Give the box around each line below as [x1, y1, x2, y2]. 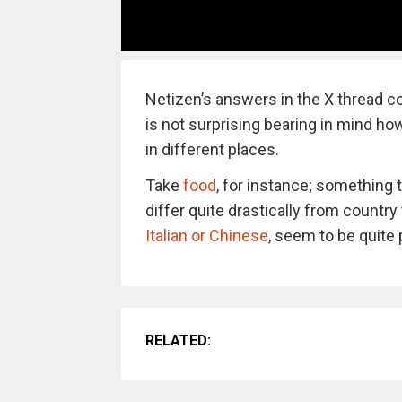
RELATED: [144, 332, 211, 350]
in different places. [144, 140, 279, 160]
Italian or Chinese [144, 226, 268, 246]
